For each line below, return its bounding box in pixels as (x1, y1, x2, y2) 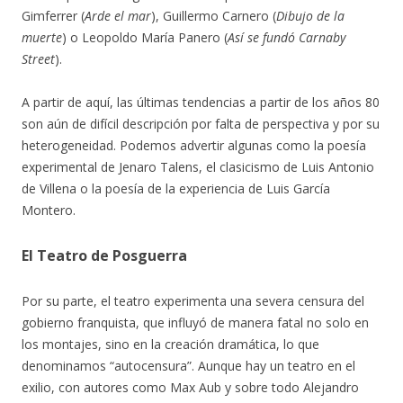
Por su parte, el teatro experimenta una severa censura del (22, 292, 364, 309)
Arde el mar (85, 7, 151, 24)
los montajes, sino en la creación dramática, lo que (22, 336, 319, 353)
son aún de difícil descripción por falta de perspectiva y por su (22, 115, 380, 132)
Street (22, 50, 55, 67)
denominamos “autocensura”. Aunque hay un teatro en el (22, 357, 355, 374)
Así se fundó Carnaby (228, 29, 345, 46)
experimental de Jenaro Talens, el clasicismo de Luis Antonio (22, 158, 374, 175)
